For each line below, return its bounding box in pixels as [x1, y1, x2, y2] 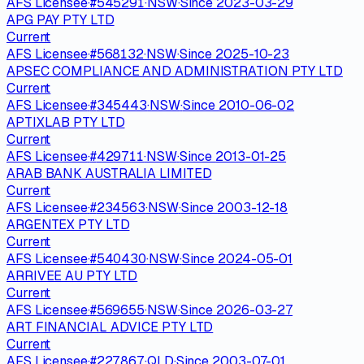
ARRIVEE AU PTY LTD [6, 266, 138, 284]
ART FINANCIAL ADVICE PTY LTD [6, 318, 214, 336]
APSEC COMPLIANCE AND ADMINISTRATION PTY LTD [6, 62, 343, 80]
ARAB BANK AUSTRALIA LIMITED [6, 164, 212, 182]
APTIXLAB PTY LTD [6, 113, 125, 131]
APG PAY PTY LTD [6, 11, 115, 28]
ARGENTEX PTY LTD [6, 215, 130, 233]
